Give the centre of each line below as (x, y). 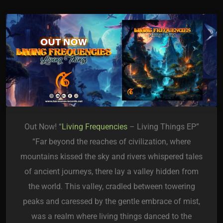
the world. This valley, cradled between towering (111, 187)
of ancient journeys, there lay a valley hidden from (111, 172)
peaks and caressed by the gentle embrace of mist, (111, 202)
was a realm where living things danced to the (111, 217)
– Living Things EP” (163, 127)
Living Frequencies (94, 127)
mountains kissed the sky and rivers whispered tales (111, 157)
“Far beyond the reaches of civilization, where (111, 142)
